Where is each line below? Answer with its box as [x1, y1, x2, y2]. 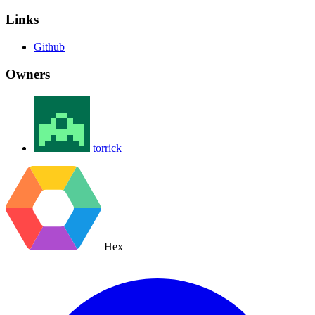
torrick [93, 141, 122, 154]
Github [34, 41, 65, 53]
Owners [6, 66, 50, 82]
